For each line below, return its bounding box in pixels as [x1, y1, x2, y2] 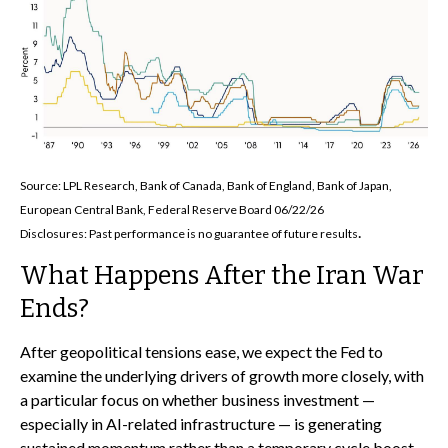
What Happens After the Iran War [20, 260, 424, 292]
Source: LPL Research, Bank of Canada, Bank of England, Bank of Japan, [20, 178, 392, 194]
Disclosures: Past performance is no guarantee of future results [20, 226, 358, 242]
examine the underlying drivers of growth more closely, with [20, 366, 424, 386]
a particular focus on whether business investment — [20, 390, 375, 410]
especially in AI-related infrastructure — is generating [20, 414, 382, 434]
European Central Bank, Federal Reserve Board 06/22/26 [20, 202, 324, 218]
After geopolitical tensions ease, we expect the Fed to [20, 342, 383, 362]
